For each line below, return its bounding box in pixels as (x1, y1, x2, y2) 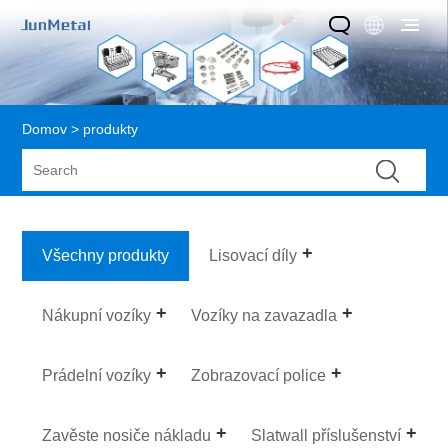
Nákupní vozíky (42, 306, 152, 324)
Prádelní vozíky (42, 366, 152, 384)
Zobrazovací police (191, 366, 327, 384)
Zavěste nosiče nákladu (42, 426, 212, 444)
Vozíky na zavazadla (191, 306, 338, 324)
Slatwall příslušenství (251, 426, 402, 444)
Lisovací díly (209, 246, 298, 264)
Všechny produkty (42, 246, 170, 264)
